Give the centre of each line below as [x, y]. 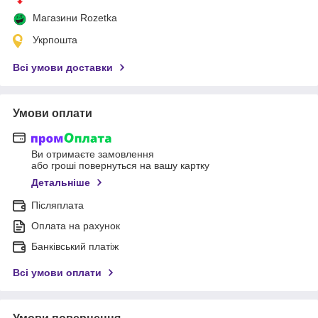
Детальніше [61, 183]
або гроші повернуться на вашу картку [120, 166]
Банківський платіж [75, 247]
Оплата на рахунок [76, 226]
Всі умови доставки [63, 67]
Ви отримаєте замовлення [93, 154]
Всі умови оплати [57, 273]
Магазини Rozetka [75, 17]
